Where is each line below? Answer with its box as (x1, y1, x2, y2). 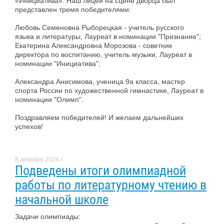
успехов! (15, 122, 43, 130)
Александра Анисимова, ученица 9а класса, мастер (15, 77, 185, 85)
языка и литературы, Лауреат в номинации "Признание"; (15, 32, 201, 40)
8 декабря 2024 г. (15, 155, 63, 163)
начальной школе (15, 191, 108, 207)
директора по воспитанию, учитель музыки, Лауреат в (15, 50, 192, 58)
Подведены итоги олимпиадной (15, 162, 186, 178)
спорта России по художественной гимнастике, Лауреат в (15, 86, 203, 94)
